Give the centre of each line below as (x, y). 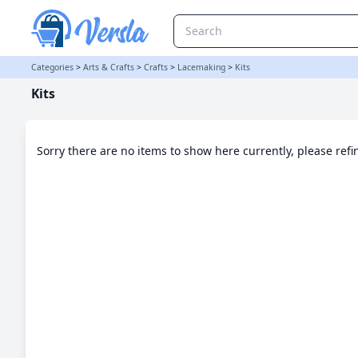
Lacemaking (201, 67)
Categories (52, 67)
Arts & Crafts (109, 67)
